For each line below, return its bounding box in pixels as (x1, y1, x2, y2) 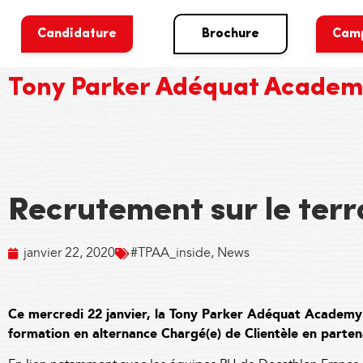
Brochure (202, 27, 260, 41)
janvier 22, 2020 (23, 243, 115, 263)
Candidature (36, 27, 117, 41)
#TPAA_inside (130, 243, 211, 263)
